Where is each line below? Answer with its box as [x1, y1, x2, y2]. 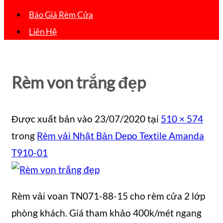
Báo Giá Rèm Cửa [29, 9, 93, 20]
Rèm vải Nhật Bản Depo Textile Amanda [37, 129, 204, 141]
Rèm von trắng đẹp [11, 72, 146, 92]
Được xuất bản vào [11, 112, 95, 124]
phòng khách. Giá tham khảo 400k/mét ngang [11, 207, 202, 219]
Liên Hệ [29, 26, 57, 37]
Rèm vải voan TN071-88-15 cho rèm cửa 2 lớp [11, 190, 205, 202]
